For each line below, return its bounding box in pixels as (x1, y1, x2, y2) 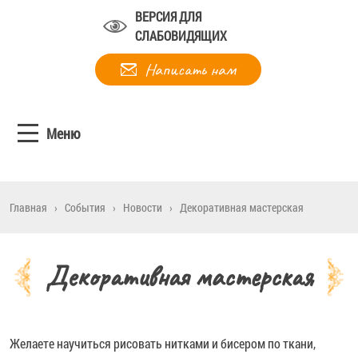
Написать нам (145, 58, 236, 81)
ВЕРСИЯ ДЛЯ (135, 7, 201, 25)
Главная (10, 199, 47, 215)
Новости (123, 199, 162, 215)
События (65, 199, 105, 215)
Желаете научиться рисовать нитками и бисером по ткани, (10, 334, 316, 352)
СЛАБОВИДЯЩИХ (135, 26, 227, 44)
